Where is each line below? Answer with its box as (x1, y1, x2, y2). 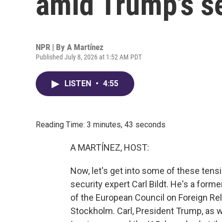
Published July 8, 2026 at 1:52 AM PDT (36, 53, 142, 61)
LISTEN (64, 79, 93, 88)
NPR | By (36, 42, 67, 52)
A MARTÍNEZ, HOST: (70, 142, 149, 153)
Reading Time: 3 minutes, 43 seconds (36, 120, 166, 129)
